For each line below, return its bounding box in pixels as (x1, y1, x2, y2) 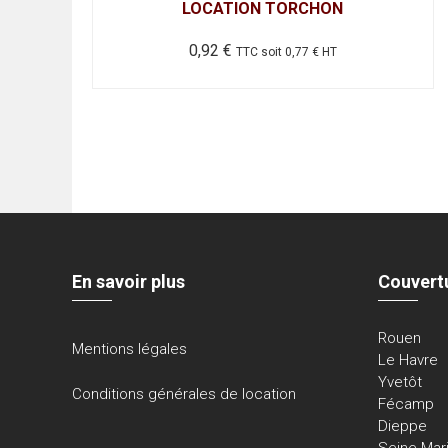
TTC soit (235, 45, 285, 60)
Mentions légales (72, 340, 188, 359)
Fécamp (378, 395, 435, 414)
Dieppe (378, 417, 428, 436)
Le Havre (378, 351, 439, 370)
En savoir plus (72, 271, 186, 293)
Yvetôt (378, 373, 423, 392)
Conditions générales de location (72, 385, 297, 404)
